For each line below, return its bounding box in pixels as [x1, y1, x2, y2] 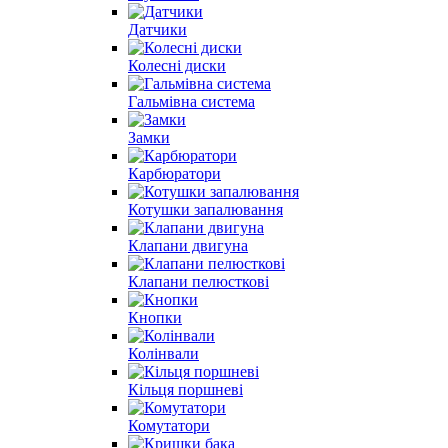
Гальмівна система [128, 92, 255, 110]
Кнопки [128, 308, 182, 326]
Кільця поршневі [128, 380, 243, 398]
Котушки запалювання [128, 200, 283, 218]
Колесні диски [128, 56, 226, 74]
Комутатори [128, 416, 210, 434]
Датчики [128, 20, 187, 38]
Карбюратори [128, 164, 221, 182]
